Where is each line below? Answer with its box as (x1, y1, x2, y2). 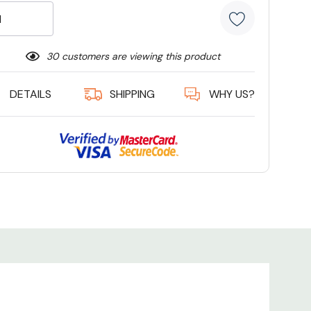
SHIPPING (109, 87, 155, 102)
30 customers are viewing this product (46, 50, 220, 63)
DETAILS (9, 87, 51, 102)
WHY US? (208, 87, 255, 102)
